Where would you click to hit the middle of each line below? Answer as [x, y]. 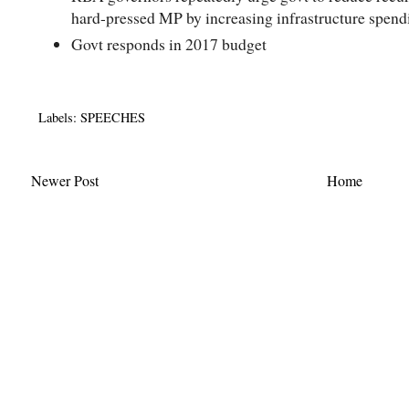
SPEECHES [113, 117]
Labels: [59, 117]
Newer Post [65, 180]
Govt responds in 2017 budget [174, 43]
